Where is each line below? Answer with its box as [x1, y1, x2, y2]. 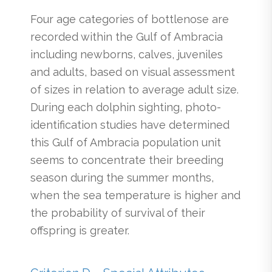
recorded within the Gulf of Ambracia [30, 30, 223, 44]
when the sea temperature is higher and [30, 189, 240, 202]
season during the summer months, [30, 171, 214, 185]
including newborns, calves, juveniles [30, 48, 223, 61]
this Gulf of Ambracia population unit [30, 136, 221, 149]
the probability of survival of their [30, 206, 205, 220]
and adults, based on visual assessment [30, 66, 235, 79]
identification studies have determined [30, 118, 229, 132]
